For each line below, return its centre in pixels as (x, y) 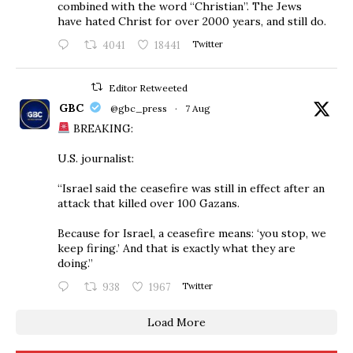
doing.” (75, 263)
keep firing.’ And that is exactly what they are (176, 248)
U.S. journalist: (96, 158)
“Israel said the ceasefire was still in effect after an (191, 188)
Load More (176, 322)
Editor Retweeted (149, 87)
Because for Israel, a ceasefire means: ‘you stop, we (192, 233)
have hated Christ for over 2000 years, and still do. (192, 21)
